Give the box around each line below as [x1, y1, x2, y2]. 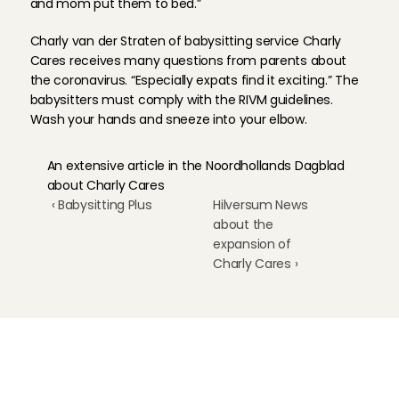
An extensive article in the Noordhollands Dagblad [46, 157, 345, 175]
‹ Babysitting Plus [51, 196, 152, 214]
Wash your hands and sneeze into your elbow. [29, 110, 307, 128]
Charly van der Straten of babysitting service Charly [29, 32, 342, 50]
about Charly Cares [46, 176, 165, 194]
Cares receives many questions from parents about [29, 52, 347, 69]
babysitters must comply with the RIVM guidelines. [29, 91, 333, 109]
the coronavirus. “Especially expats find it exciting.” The [29, 71, 359, 89]
